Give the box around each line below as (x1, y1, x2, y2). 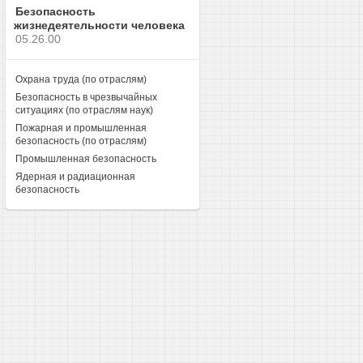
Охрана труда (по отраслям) (15, 74, 147, 85)
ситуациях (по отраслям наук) (15, 105, 153, 116)
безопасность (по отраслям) (15, 135, 147, 147)
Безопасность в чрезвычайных (15, 92, 157, 103)
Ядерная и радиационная (15, 171, 135, 182)
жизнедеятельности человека (13, 19, 185, 32)
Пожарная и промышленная (15, 122, 147, 134)
